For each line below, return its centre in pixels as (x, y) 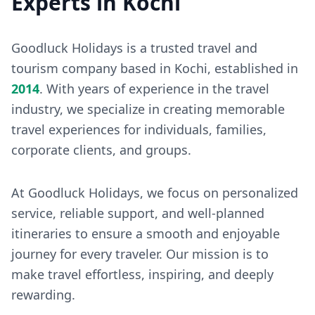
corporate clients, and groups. (101, 150)
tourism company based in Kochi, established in (155, 68)
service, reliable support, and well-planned (138, 213)
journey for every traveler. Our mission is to (140, 254)
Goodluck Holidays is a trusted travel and (134, 48)
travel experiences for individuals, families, (139, 129)
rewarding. (43, 295)
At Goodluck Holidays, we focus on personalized (155, 193)
